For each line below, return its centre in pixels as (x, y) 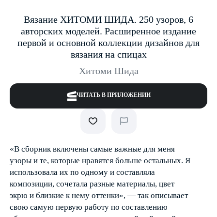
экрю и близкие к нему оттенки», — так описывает (99, 195)
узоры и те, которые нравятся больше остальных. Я (100, 161)
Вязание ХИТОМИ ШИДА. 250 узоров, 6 (108, 19)
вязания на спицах (108, 54)
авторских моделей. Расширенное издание (108, 31)
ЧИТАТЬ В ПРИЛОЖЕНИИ (113, 95)
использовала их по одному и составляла (82, 172)
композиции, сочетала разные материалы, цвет (92, 184)
